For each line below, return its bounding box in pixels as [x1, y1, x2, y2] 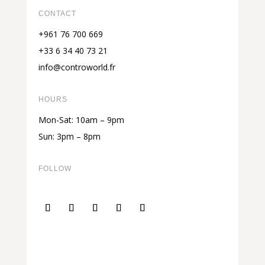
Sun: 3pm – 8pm [38, 131, 101, 143]
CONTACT [38, 9, 76, 18]
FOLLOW [38, 164, 72, 173]
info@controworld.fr [38, 62, 115, 73]
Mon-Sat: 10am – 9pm [38, 114, 124, 126]
